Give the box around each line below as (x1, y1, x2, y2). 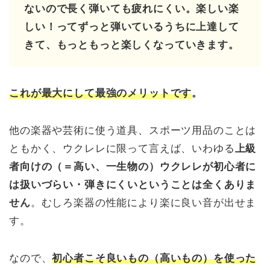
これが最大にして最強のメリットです (9, 87, 192, 99)
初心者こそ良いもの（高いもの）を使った (52, 253, 257, 265)
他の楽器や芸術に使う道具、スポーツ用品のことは (9, 125, 257, 137)
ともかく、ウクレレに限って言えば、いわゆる (9, 143, 235, 155)
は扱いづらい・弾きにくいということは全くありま (9, 179, 257, 191)
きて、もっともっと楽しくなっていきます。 (24, 39, 239, 51)
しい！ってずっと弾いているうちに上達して (24, 21, 239, 33)
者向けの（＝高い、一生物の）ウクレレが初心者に (9, 161, 257, 173)
